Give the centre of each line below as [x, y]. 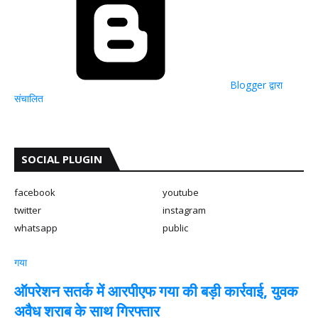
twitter [28, 210]
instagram [184, 210]
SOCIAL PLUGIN [62, 159]
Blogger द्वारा [255, 85]
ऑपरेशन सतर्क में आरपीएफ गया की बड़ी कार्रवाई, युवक [156, 291]
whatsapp [36, 228]
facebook [35, 192]
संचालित [29, 98]
